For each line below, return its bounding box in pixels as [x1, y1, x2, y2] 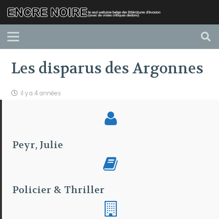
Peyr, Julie [12, 138, 64, 151]
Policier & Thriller [12, 184, 105, 196]
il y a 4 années [20, 88, 61, 97]
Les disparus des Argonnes [11, 59, 203, 78]
